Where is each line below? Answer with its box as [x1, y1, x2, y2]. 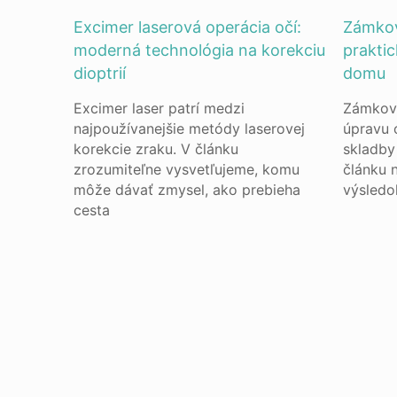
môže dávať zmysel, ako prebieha [74, 181, 301, 198]
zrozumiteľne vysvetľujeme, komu [74, 160, 300, 178]
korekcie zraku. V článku [74, 140, 239, 158]
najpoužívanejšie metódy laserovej [74, 120, 306, 137]
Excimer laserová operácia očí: [74, 18, 302, 36]
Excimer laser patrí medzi [74, 99, 245, 117]
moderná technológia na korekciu [74, 41, 326, 59]
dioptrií [74, 64, 127, 82]
